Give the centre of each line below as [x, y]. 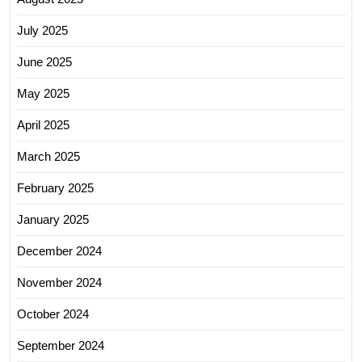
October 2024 [53, 314]
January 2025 [53, 219]
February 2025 [55, 187]
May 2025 [43, 93]
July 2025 [42, 30]
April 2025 [43, 124]
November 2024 [59, 282]
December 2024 [59, 250]
